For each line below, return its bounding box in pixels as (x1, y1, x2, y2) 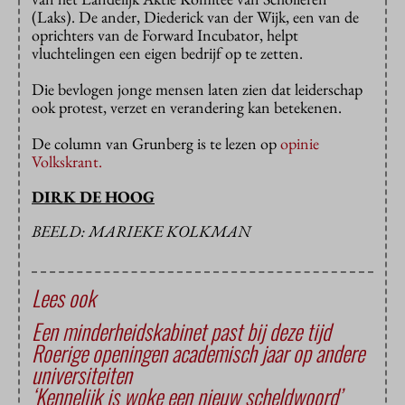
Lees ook (32, 281, 96, 315)
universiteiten (32, 358, 132, 391)
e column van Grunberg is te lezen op (44, 133, 277, 155)
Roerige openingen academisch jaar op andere (32, 336, 364, 370)
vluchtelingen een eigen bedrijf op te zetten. (32, 42, 303, 64)
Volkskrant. (32, 151, 102, 173)
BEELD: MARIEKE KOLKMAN (32, 221, 250, 242)
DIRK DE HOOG (32, 186, 155, 208)
